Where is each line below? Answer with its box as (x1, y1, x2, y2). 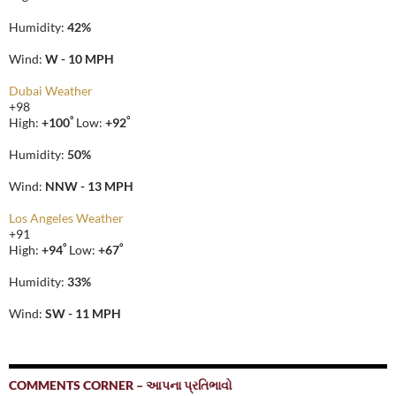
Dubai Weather (9, 83, 93, 99)
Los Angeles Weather (9, 210, 124, 226)
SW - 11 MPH (45, 306, 121, 322)
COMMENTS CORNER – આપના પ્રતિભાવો (9, 377, 232, 393)
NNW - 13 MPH (45, 179, 133, 194)
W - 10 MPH (45, 51, 114, 67)
